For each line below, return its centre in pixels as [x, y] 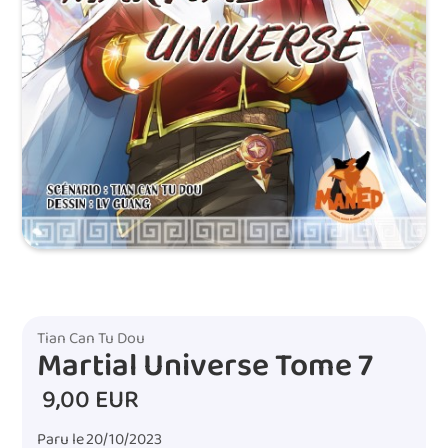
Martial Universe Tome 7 [205, 366]
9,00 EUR [88, 399]
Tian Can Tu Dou [91, 338]
